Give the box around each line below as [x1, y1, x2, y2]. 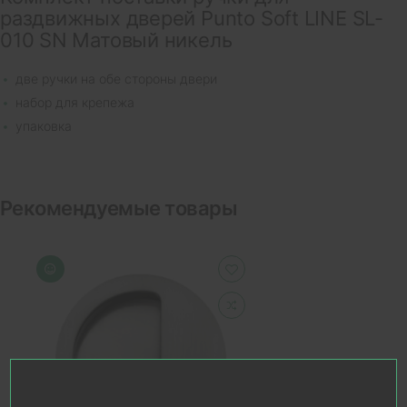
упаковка [12, 118, 72, 134]
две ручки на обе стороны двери [12, 71, 217, 87]
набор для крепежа [12, 94, 134, 111]
